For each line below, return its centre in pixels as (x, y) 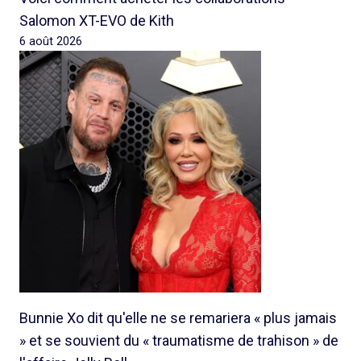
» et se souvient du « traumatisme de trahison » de (179, 340)
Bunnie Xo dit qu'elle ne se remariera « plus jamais (178, 318)
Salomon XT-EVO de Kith (97, 21)
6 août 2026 (51, 41)
